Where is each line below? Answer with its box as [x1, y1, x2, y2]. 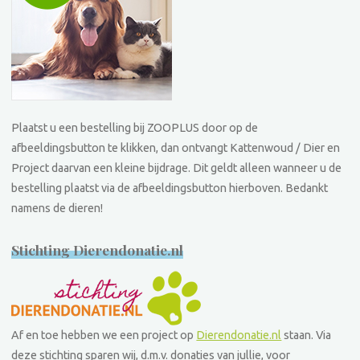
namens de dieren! [11, 201, 104, 215]
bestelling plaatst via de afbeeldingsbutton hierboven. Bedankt [11, 181, 329, 194]
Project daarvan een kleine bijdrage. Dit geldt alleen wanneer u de [11, 161, 342, 174]
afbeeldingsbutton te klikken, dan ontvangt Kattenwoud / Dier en [11, 141, 341, 154]
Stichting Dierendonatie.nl [11, 239, 184, 259]
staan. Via [281, 329, 332, 342]
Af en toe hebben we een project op [11, 329, 197, 342]
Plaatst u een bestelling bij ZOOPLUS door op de [11, 121, 259, 134]
